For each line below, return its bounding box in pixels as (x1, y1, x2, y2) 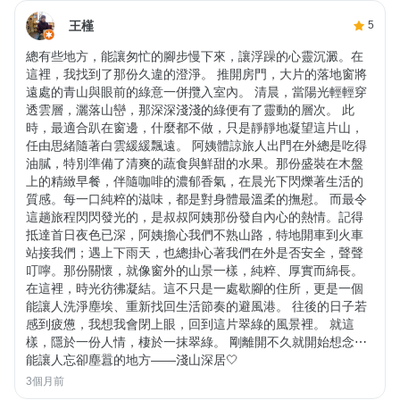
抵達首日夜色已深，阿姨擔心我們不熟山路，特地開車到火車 (26, 227, 363, 242)
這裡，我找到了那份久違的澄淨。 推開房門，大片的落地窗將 (26, 66, 367, 81)
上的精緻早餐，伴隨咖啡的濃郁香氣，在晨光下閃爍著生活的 (26, 173, 363, 188)
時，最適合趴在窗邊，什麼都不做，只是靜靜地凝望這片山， (26, 120, 363, 135)
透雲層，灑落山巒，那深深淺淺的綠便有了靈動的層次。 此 (26, 102, 354, 117)
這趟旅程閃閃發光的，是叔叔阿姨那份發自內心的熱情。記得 (26, 209, 363, 224)
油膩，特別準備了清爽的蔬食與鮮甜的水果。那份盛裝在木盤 (26, 155, 363, 171)
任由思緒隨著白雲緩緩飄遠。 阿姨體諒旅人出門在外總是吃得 (26, 137, 367, 153)
